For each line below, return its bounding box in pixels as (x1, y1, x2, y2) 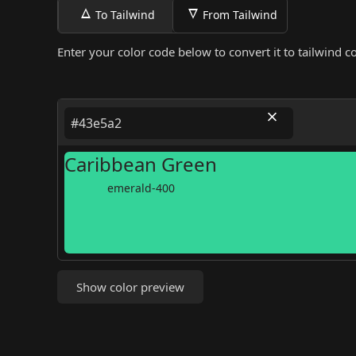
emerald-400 (106, 180, 175, 195)
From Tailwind (202, 7, 277, 22)
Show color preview (76, 279, 184, 295)
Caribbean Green (64, 151, 217, 177)
